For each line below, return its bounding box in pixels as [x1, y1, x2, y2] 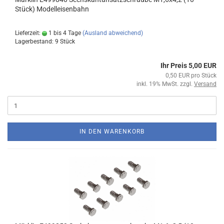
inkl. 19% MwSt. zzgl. [136, 80, 194, 87]
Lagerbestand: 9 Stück [15, 38, 75, 45]
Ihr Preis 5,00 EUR [160, 61, 216, 69]
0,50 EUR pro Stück [165, 72, 216, 79]
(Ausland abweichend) [82, 29, 143, 36]
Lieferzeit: [15, 29, 42, 36]
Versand [194, 80, 216, 87]
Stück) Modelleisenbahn [15, 5, 89, 13]
